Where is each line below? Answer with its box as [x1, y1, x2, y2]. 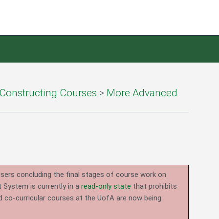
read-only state [81, 182, 131, 191]
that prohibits [131, 182, 177, 191]
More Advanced [107, 87, 177, 99]
